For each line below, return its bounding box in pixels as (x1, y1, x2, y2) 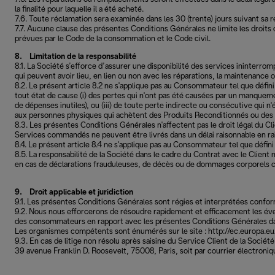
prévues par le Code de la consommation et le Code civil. (15, 35, 211, 43)
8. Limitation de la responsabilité (15, 53, 136, 61)
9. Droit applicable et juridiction (15, 188, 133, 196)
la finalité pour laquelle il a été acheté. (15, 6, 144, 14)
